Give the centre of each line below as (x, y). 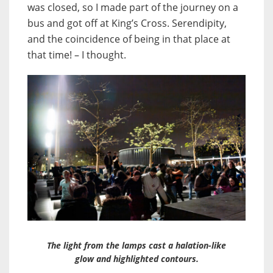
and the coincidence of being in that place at (129, 39)
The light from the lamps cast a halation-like (136, 245)
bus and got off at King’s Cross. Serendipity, (127, 23)
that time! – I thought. (77, 55)
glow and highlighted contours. (136, 258)
